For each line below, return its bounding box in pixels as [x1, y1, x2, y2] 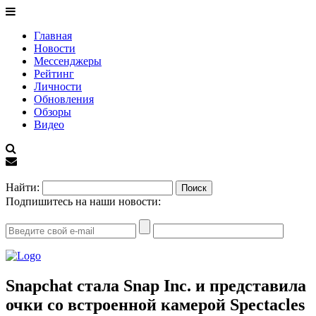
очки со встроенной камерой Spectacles [6, 295, 305, 314]
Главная [34, 30, 72, 42]
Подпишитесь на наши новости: [6, 195, 161, 207]
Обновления [34, 93, 94, 105]
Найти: [6, 181, 39, 193]
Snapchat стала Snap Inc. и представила [6, 276, 306, 295]
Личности [34, 80, 82, 92]
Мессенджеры [34, 55, 102, 67]
